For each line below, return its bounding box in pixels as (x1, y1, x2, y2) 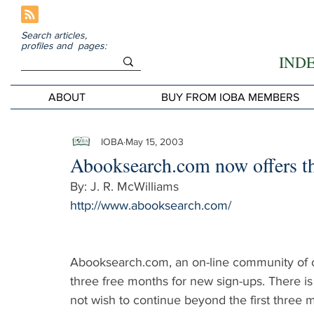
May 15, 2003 (125, 135, 184, 147)
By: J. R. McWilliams (70, 179, 179, 193)
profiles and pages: (20, 40, 107, 51)
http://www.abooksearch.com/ (70, 198, 231, 212)
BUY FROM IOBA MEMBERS (161, 91, 299, 103)
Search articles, (20, 29, 90, 41)
